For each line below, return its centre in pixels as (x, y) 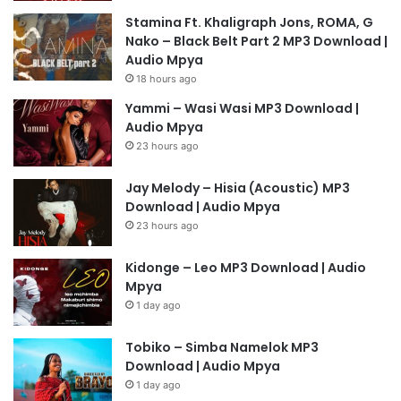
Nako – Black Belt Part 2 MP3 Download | (256, 42)
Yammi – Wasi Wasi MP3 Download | (242, 109)
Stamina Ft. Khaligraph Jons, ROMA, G (249, 23)
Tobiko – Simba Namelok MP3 (222, 348)
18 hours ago (166, 79)
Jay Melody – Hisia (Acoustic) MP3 (238, 188)
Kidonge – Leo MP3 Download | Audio (246, 268)
